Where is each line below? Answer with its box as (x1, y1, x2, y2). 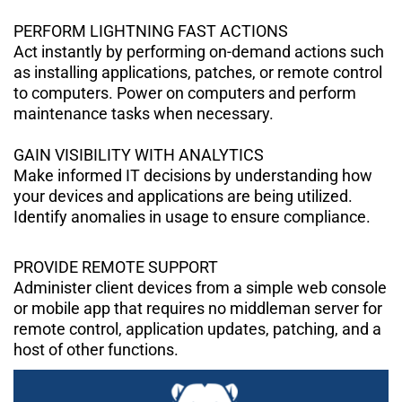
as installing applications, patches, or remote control (13, 62, 382, 82)
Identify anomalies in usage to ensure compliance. (13, 206, 371, 226)
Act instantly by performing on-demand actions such (13, 41, 384, 61)
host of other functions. (13, 339, 179, 359)
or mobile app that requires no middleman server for (13, 298, 382, 318)
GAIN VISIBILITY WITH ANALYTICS (13, 144, 264, 164)
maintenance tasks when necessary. (13, 103, 274, 123)
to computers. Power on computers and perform (13, 83, 356, 102)
